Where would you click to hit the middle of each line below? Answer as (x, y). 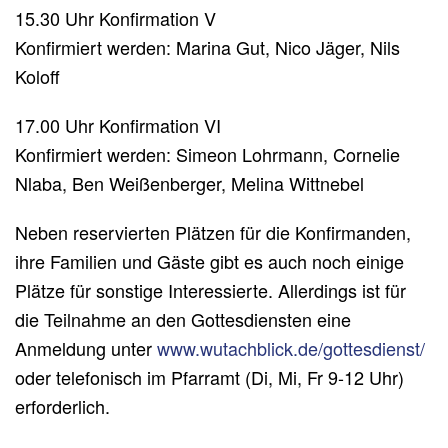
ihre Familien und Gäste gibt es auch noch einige (209, 260)
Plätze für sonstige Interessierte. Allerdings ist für (210, 289)
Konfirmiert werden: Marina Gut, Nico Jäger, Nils (207, 46)
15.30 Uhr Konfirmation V (115, 17)
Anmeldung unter (86, 347)
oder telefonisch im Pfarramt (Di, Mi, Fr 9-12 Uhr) (209, 376)
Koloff (37, 75)
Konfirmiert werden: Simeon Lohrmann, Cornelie (207, 153)
